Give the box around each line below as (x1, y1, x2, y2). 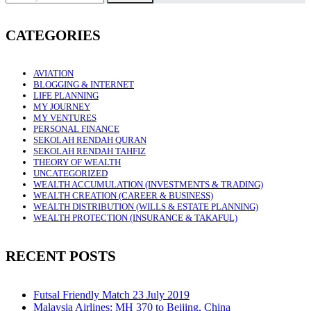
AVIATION (33, 68, 74, 79)
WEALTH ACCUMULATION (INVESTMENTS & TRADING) (33, 179, 263, 190)
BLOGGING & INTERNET (33, 79, 134, 90)
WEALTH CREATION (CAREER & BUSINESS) (33, 190, 213, 201)
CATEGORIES (6, 27, 101, 44)
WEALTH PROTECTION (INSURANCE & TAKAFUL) (33, 212, 237, 224)
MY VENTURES (33, 112, 96, 124)
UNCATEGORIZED (33, 168, 108, 179)
